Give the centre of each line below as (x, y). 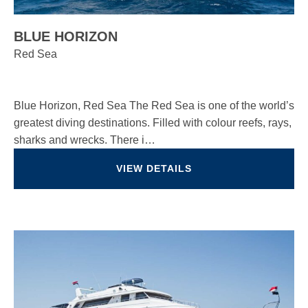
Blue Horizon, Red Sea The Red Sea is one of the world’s (154, 106)
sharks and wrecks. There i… (85, 140)
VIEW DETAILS (154, 168)
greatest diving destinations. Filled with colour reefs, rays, (153, 123)
